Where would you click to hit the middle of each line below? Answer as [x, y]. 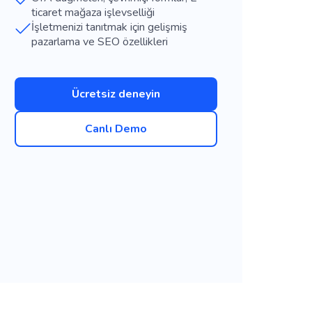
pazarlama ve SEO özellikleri [100, 42]
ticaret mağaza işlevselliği [93, 13]
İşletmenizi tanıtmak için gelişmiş [110, 27]
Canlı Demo [116, 129]
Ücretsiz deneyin [116, 94]
